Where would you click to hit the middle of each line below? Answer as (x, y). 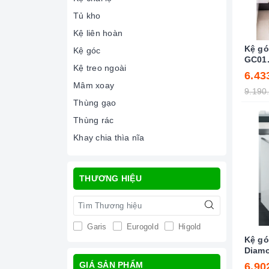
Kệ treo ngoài (100, 68)
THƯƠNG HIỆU (110, 178)
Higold (188, 227)
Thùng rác (94, 120)
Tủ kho (87, 16)
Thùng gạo (95, 103)
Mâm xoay (94, 85)
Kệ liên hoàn (98, 33)
